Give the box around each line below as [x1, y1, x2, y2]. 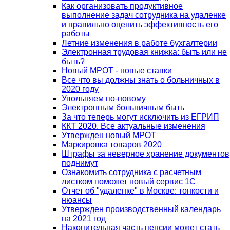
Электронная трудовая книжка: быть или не [62, 47, 227, 56]
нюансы [62, 195, 92, 204]
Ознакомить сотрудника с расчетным [62, 167, 201, 177]
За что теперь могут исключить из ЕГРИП [62, 112, 219, 121]
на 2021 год [62, 214, 106, 223]
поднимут [62, 158, 98, 167]
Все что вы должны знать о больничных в [62, 75, 220, 84]
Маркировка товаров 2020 [62, 140, 162, 149]
